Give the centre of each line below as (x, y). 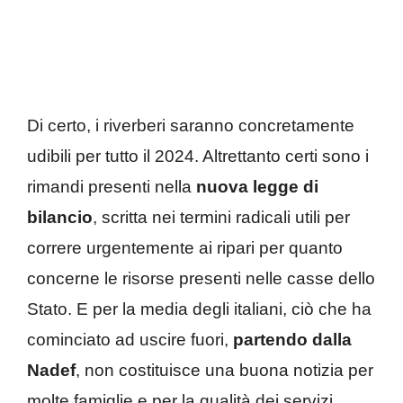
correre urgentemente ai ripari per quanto (185, 248)
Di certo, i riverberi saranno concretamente (191, 126)
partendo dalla (292, 340)
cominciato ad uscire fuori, (130, 340)
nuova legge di (257, 187)
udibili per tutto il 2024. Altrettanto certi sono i (198, 157)
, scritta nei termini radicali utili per (221, 218)
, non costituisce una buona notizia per (224, 371)
